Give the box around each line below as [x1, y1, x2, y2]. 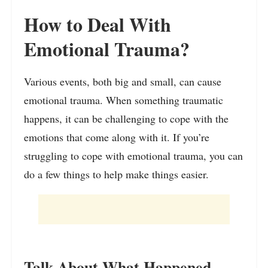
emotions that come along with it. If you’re [24, 130, 209, 145]
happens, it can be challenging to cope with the [24, 111, 229, 126]
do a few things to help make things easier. [24, 167, 209, 182]
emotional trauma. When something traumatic [24, 93, 223, 108]
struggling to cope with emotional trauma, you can [24, 148, 243, 163]
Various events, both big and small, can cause [24, 74, 221, 89]
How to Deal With [24, 10, 171, 39]
